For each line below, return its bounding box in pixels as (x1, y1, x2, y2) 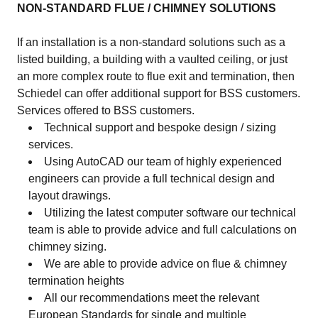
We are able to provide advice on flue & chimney (44, 258, 287, 270)
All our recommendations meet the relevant (44, 292, 259, 304)
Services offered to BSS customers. (17, 104, 194, 116)
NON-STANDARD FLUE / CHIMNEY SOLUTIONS (17, 2, 276, 14)
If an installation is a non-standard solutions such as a (17, 36, 285, 48)
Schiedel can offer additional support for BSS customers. (17, 87, 300, 99)
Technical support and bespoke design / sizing (44, 121, 276, 133)
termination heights (28, 275, 124, 287)
